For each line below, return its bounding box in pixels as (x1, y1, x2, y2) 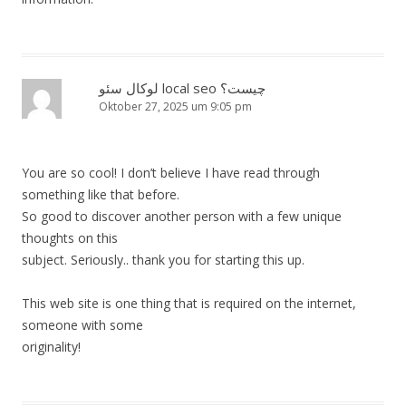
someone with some (22, 316, 143, 334)
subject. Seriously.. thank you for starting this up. (22, 251, 304, 269)
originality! (22, 338, 81, 356)
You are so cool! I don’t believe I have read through (22, 164, 320, 182)
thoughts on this (22, 229, 118, 247)
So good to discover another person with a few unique (22, 208, 342, 226)
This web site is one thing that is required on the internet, (22, 295, 356, 313)
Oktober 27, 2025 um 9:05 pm (99, 99, 252, 115)
